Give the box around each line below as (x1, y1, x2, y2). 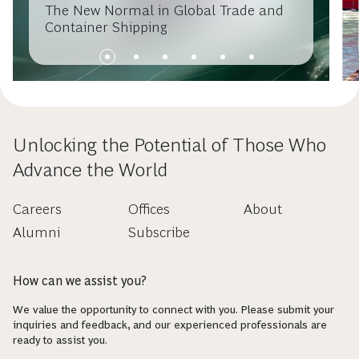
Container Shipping (45, 19, 167, 36)
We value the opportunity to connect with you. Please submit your (13, 303, 334, 317)
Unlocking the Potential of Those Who (13, 134, 326, 156)
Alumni (13, 224, 60, 241)
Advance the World (13, 159, 167, 181)
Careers (13, 201, 62, 218)
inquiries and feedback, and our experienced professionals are (13, 318, 327, 332)
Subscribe (127, 224, 190, 241)
